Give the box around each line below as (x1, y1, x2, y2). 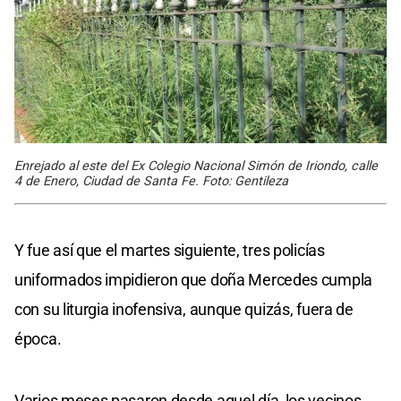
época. (14, 328, 62, 348)
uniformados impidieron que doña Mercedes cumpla (14, 269, 372, 289)
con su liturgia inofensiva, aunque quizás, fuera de (14, 299, 354, 319)
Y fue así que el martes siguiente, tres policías (14, 240, 325, 260)
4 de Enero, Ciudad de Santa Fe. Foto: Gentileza (14, 173, 288, 189)
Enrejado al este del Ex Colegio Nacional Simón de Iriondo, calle (14, 158, 378, 174)
